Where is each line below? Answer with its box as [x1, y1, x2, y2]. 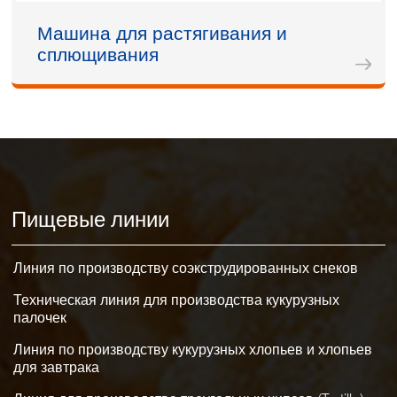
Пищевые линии [12, 206, 170, 233]
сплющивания [37, 43, 160, 66]
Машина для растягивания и [37, 22, 288, 45]
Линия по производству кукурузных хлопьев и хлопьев [13, 341, 373, 359]
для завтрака [13, 359, 100, 377]
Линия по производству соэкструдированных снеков [13, 260, 359, 277]
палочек [13, 309, 67, 327]
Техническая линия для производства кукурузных [13, 292, 340, 309]
